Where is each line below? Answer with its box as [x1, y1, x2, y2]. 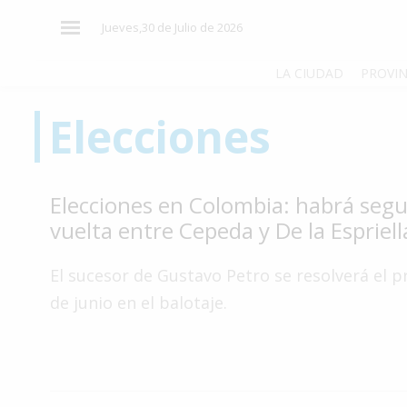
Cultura [29, 285, 71, 303]
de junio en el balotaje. [50, 292, 227, 313]
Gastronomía [29, 354, 106, 372]
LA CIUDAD [275, 65, 343, 83]
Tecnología [29, 320, 94, 337]
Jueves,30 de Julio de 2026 [101, 19, 243, 35]
